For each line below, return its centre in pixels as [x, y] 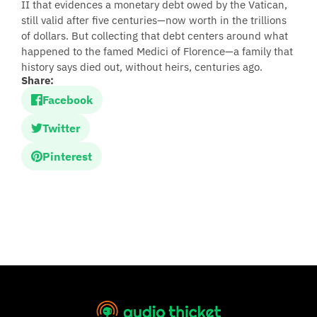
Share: [38, 80]
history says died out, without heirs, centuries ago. [142, 67]
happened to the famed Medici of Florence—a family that [157, 51]
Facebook [68, 100]
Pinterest [67, 156]
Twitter [61, 128]
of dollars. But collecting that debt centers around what [155, 36]
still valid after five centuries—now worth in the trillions [154, 20]
